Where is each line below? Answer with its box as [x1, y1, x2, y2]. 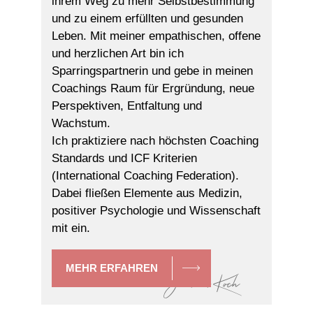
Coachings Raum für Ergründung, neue [52, 82, 254, 96]
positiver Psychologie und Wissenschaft [52, 204, 261, 218]
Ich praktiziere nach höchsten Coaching [52, 134, 259, 148]
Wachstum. [52, 117, 110, 131]
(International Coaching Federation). [52, 169, 239, 183]
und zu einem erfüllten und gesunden [52, 12, 243, 26]
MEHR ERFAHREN [66, 262, 158, 275]
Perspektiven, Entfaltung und [52, 99, 202, 113]
